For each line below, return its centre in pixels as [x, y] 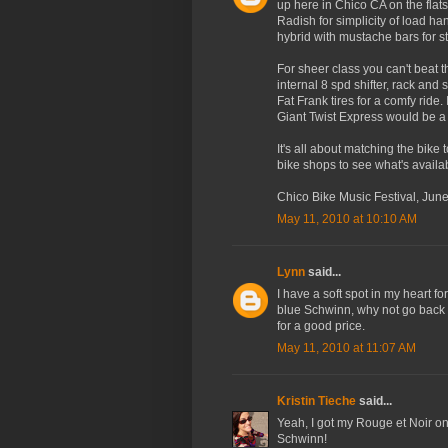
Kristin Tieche [316, 401]
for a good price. [321, 326]
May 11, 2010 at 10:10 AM [347, 219]
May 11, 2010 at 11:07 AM [346, 348]
